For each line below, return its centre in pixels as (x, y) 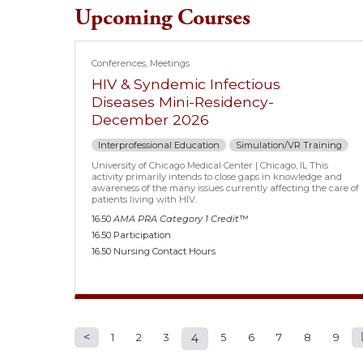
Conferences (119, 64)
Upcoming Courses (162, 18)
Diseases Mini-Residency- (183, 102)
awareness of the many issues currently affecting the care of (226, 188)
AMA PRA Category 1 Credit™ (181, 219)
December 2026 (151, 120)
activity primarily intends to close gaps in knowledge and (217, 177)
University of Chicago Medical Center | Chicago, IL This (210, 166)
